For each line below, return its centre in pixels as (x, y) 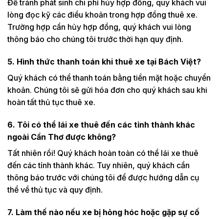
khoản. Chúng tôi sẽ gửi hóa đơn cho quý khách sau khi (107, 90)
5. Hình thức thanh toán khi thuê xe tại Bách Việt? (104, 61)
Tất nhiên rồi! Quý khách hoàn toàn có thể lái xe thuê (103, 153)
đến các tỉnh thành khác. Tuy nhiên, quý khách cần (99, 165)
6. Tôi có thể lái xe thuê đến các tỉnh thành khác (101, 124)
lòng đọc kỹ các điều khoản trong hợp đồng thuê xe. (102, 15)
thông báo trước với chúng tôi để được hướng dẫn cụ (103, 177)
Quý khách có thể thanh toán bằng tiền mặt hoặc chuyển (109, 77)
